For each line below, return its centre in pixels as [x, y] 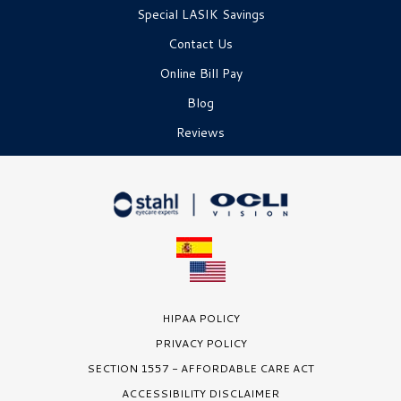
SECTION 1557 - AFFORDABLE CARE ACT [200, 368]
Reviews [200, 132]
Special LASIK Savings [200, 14]
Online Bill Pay [200, 73]
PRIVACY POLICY [200, 343]
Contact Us [200, 44]
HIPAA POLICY [200, 318]
